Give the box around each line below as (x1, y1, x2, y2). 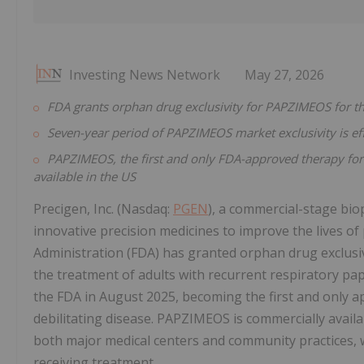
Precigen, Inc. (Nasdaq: (33, 200, 173, 219)
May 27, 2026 (245, 66, 324, 84)
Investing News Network (69, 66, 220, 84)
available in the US (33, 168, 136, 185)
